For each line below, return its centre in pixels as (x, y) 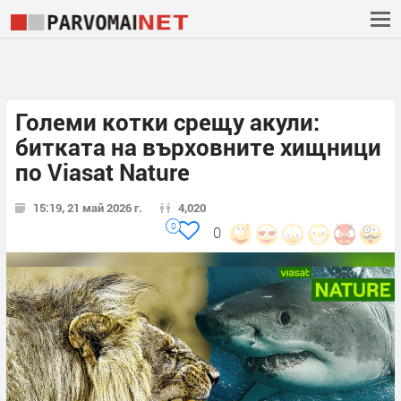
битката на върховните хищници (198, 147)
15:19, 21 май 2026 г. (88, 208)
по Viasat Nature (102, 172)
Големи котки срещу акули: (167, 122)
